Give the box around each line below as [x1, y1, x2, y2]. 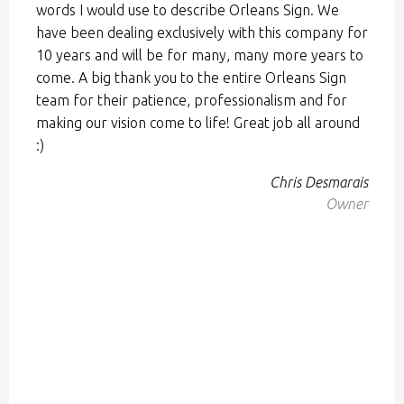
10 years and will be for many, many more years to [36, 47, 363, 64]
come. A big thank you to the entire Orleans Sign [36, 69, 346, 87]
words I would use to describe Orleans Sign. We [36, 2, 339, 19]
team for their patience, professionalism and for [36, 92, 347, 109]
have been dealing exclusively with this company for [36, 24, 368, 41]
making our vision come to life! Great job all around [36, 115, 360, 132]
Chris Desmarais [270, 174, 368, 191]
